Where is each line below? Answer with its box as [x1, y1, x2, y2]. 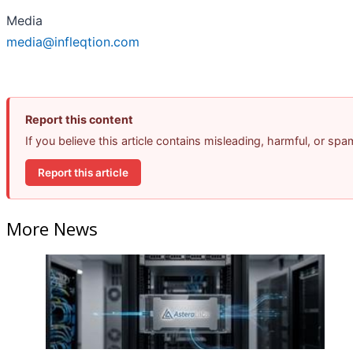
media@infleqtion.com [6, 34, 139, 50]
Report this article [38, 165, 128, 179]
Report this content [25, 113, 133, 127]
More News [6, 216, 98, 240]
